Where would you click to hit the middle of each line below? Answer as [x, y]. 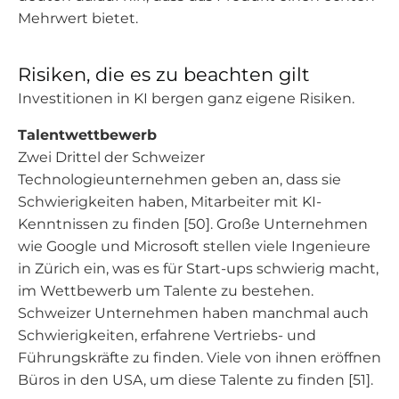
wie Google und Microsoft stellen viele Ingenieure [194, 246]
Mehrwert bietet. [78, 18]
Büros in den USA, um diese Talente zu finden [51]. [195, 380]
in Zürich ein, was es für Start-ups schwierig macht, [198, 269]
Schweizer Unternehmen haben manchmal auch [193, 313]
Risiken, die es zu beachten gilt [164, 74]
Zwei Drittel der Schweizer [111, 157]
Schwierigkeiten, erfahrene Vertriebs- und [167, 335]
